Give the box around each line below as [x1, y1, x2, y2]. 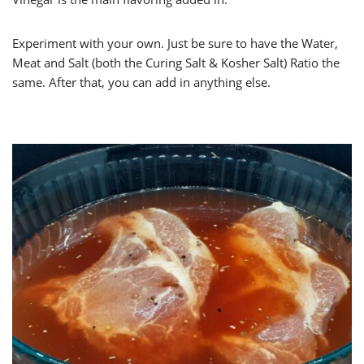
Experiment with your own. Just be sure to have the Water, [12, 35, 338, 52]
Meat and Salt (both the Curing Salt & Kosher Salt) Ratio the [12, 54, 340, 71]
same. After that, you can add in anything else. [12, 74, 271, 91]
